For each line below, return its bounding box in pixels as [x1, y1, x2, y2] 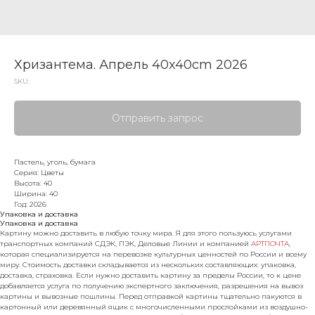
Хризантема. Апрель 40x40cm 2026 [14, 57, 247, 72]
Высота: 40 [14, 179, 52, 188]
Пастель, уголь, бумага [14, 157, 96, 167]
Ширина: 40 [14, 189, 58, 198]
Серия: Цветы [14, 168, 64, 177]
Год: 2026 [14, 200, 46, 209]
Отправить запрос [112, 112, 203, 124]
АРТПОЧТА [251, 239, 289, 248]
